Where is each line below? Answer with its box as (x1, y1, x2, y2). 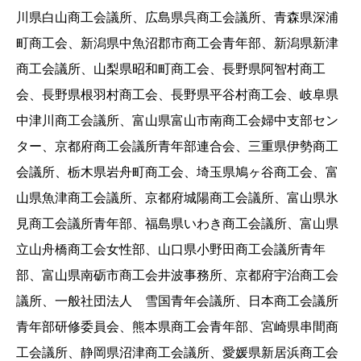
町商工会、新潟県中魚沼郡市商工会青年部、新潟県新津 (16, 36, 338, 51)
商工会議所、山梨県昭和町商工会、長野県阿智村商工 (16, 62, 326, 77)
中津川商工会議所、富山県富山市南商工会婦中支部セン (16, 114, 338, 128)
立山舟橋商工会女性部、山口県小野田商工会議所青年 (16, 243, 326, 257)
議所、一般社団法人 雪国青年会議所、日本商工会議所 (16, 294, 338, 309)
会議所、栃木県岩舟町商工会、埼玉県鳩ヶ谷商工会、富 (16, 165, 338, 180)
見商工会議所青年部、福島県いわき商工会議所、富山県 (16, 217, 338, 231)
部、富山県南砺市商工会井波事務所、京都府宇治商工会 (16, 268, 338, 283)
